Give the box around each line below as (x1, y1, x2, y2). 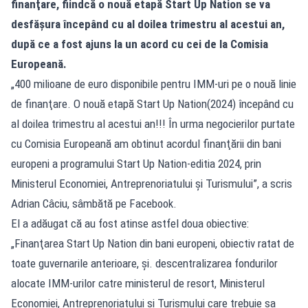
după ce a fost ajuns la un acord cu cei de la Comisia (11, 36, 268, 51)
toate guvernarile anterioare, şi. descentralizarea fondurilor (11, 256, 278, 270)
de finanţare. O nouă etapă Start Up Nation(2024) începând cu (11, 96, 294, 111)
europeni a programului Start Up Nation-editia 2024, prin (11, 156, 261, 170)
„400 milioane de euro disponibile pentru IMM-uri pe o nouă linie (11, 76, 296, 91)
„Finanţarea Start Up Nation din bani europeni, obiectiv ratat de (11, 236, 294, 250)
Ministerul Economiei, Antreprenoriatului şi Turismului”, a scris (11, 176, 292, 190)
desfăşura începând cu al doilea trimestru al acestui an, (11, 16, 285, 31)
